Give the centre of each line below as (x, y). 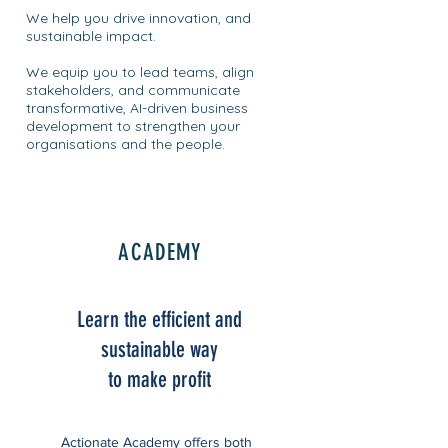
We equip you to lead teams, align (140, 72)
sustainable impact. (91, 36)
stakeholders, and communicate (133, 90)
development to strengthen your (133, 126)
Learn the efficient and (159, 319)
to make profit (159, 379)
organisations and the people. (125, 144)
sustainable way (159, 349)
